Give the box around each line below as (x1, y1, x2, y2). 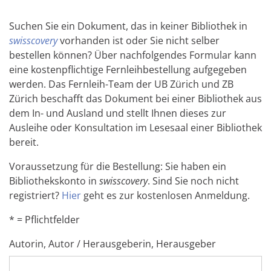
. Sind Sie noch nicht (148, 174, 239, 188)
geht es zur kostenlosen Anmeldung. (81, 189, 250, 203)
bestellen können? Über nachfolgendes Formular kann (9, 48, 256, 62)
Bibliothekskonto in (9, 174, 99, 188)
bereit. (9, 135, 39, 149)
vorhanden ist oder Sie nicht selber (57, 34, 220, 48)
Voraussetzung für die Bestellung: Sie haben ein (9, 160, 226, 174)
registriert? (9, 189, 62, 203)
